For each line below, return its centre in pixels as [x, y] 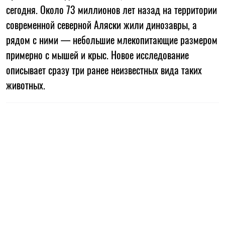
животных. [26, 85]
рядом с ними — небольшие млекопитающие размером [112, 39]
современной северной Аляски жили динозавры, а [101, 24]
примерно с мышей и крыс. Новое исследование [97, 54]
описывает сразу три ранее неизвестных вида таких [104, 70]
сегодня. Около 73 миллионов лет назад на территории [111, 9]
